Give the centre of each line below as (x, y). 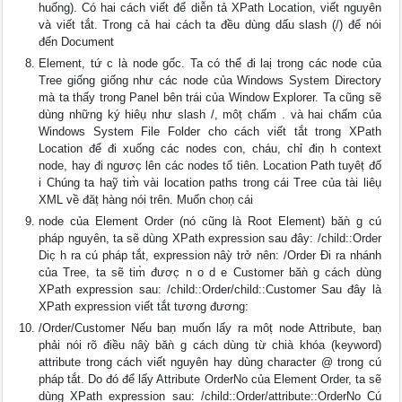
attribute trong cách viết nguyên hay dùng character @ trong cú (210, 362)
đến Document (77, 42)
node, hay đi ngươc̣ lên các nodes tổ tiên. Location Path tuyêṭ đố (210, 166)
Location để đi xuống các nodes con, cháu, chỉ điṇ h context (210, 149)
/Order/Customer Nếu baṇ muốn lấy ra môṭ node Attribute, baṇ (210, 328)
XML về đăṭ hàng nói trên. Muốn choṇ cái (146, 200)
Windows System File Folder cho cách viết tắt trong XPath (210, 131)
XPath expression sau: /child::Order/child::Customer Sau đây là (210, 289)
